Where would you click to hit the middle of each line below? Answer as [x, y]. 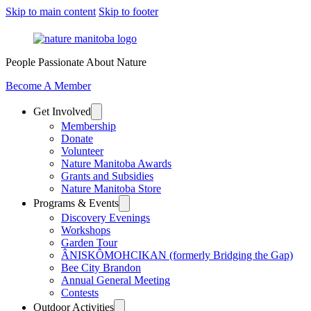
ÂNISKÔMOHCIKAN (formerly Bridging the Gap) [177, 255]
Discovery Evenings [106, 218]
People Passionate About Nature [76, 62]
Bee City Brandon [101, 268]
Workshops [86, 230]
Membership [89, 126]
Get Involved [62, 111]
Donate [77, 138]
